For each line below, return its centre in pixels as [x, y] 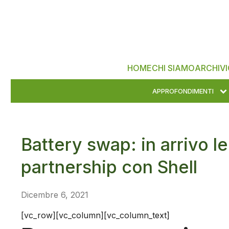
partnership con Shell [109, 167]
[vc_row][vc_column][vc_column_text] [95, 215]
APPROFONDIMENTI [183, 91]
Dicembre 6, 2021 [55, 195]
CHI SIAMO [173, 68]
